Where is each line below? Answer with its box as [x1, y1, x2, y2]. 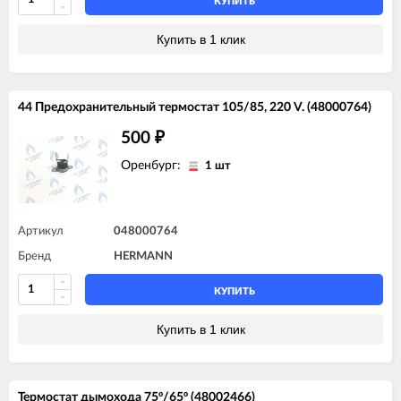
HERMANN [114, 250, 173, 262]
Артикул [18, 225, 64, 237]
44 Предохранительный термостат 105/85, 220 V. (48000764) [18, 100, 371, 114]
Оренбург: [121, 158, 184, 172]
